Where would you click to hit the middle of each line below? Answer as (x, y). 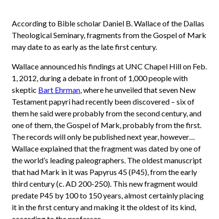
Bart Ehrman (59, 90)
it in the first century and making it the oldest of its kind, (104, 207)
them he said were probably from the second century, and (107, 113)
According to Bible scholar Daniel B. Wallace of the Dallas (108, 23)
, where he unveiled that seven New (138, 90)
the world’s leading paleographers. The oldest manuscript (107, 160)
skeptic (25, 90)
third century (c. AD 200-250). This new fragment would (105, 184)
